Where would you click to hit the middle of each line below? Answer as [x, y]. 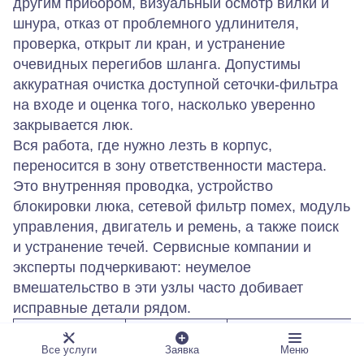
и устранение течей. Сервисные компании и [162, 247]
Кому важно [291, 337]
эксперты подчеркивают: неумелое [132, 267]
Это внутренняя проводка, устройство [143, 186]
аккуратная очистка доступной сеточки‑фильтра [175, 84]
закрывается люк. [73, 125]
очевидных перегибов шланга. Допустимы [157, 64]
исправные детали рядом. [102, 308]
